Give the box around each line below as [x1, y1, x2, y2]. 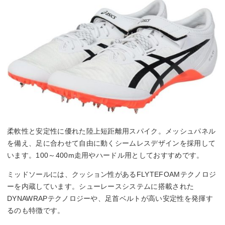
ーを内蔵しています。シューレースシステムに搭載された [7, 182, 194, 191]
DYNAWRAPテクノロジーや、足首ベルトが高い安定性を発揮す [7, 194, 213, 203]
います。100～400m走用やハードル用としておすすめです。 [7, 151, 204, 160]
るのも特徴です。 [7, 206, 65, 215]
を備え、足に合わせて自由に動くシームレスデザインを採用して [7, 139, 216, 148]
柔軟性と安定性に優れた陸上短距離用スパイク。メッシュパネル [7, 127, 216, 136]
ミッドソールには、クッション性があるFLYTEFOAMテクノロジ [7, 170, 216, 179]
